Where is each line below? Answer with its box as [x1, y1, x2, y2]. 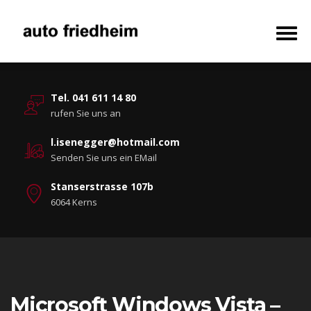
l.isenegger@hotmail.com [51, 135, 180, 149]
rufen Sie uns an [51, 107, 121, 119]
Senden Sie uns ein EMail [51, 151, 157, 164]
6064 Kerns [51, 196, 97, 208]
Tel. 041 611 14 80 [51, 91, 136, 104]
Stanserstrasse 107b [51, 180, 153, 193]
